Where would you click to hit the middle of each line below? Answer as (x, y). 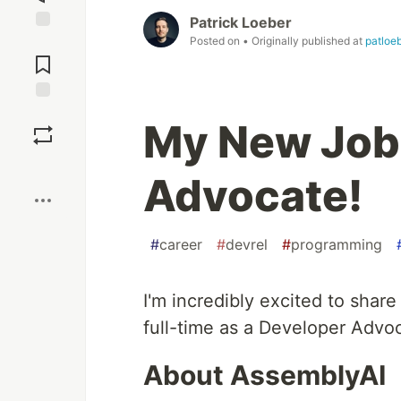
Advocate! (253, 196)
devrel (247, 245)
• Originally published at (304, 41)
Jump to (43, 42)
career (181, 245)
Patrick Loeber (241, 23)
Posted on (216, 41)
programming (337, 245)
